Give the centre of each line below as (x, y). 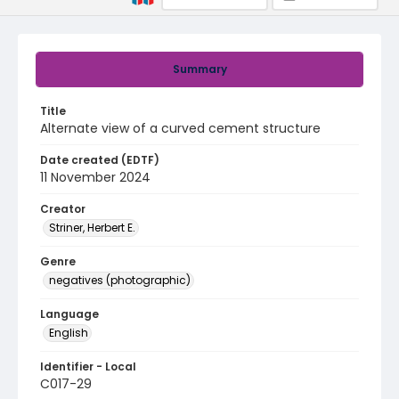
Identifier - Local (88, 366)
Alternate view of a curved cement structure (180, 128)
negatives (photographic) (120, 280)
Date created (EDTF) (100, 160)
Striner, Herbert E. (92, 228)
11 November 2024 (95, 177)
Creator (63, 209)
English (69, 333)
